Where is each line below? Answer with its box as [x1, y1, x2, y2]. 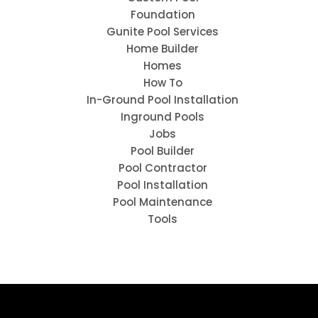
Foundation [130, 7, 195, 23]
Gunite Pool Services [106, 24, 219, 40]
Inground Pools [121, 109, 204, 125]
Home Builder [126, 41, 199, 57]
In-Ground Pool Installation [87, 92, 238, 108]
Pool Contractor [118, 160, 207, 176]
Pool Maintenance [113, 194, 212, 210]
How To [143, 75, 182, 91]
